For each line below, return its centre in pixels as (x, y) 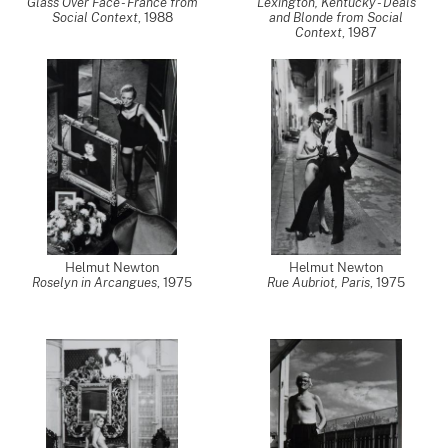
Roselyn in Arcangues (94, 282)
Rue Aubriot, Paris (318, 282)
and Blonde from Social (336, 17)
